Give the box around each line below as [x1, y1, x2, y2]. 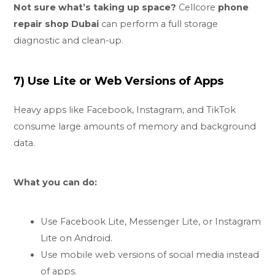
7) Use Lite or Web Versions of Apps [14, 74, 224, 88]
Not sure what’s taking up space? [14, 2, 177, 14]
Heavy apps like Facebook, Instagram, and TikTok [14, 104, 236, 116]
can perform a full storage [99, 18, 219, 30]
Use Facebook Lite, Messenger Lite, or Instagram [41, 215, 261, 227]
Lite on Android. [41, 232, 113, 244]
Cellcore [176, 2, 219, 14]
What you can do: [14, 176, 98, 188]
